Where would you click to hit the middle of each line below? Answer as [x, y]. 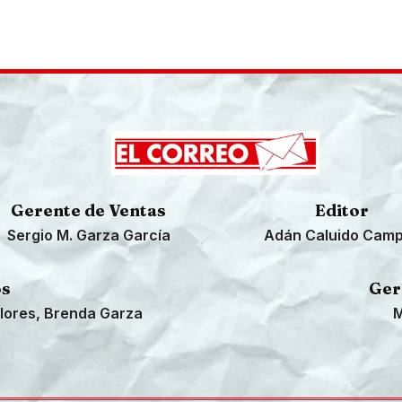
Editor [342, 210]
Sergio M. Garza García [88, 235]
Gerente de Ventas [89, 210]
